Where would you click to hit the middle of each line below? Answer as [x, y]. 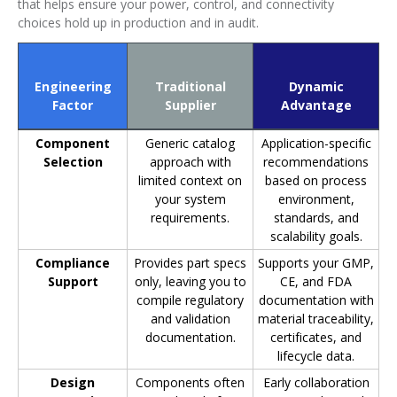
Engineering [73, 86]
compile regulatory [190, 300]
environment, [316, 199]
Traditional [190, 86]
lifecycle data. [316, 356]
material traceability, [316, 319]
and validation [190, 319]
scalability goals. [316, 237]
